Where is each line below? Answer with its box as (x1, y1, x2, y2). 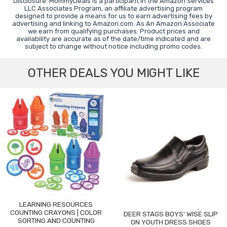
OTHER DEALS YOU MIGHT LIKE (27, 65, 200, 80)
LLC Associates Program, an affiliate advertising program (24, 4, 203, 12)
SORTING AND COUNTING (17, 216, 95, 224)
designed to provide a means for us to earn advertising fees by (15, 12, 212, 20)
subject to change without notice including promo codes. (25, 42, 202, 50)
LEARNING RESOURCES (19, 200, 93, 208)
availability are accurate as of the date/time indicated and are (16, 34, 211, 43)
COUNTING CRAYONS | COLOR (10, 208, 102, 216)
